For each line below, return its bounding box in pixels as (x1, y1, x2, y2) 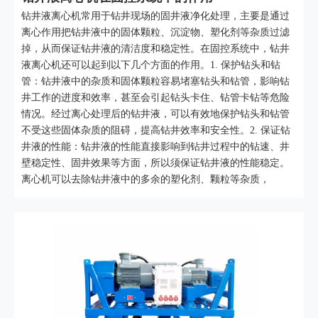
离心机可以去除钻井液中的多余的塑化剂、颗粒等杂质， (21, 174, 270, 185)
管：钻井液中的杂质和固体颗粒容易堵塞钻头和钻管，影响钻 (21, 76, 290, 87)
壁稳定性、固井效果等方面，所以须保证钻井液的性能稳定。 (21, 158, 290, 168)
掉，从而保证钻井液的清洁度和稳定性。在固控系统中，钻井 (21, 43, 290, 54)
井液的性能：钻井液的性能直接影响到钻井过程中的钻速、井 (21, 141, 290, 152)
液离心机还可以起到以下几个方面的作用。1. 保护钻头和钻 (21, 60, 280, 70)
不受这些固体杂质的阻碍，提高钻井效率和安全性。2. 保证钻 (21, 125, 290, 136)
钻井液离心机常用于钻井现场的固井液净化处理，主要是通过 (21, 11, 290, 21)
